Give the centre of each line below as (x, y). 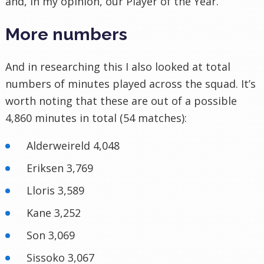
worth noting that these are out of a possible (121, 101)
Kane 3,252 (54, 213)
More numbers (66, 34)
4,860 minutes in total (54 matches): (96, 118)
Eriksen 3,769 (60, 168)
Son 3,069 (51, 235)
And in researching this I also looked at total (118, 67)
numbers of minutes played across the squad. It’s (131, 84)
